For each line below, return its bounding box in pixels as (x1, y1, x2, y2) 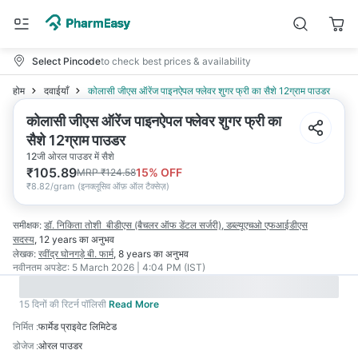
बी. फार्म (87, 248, 113, 260)
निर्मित (13, 320, 34, 332)
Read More (109, 298, 159, 310)
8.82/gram (31, 181, 75, 192)
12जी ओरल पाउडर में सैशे (26, 150, 114, 162)
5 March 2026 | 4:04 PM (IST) (72, 261, 205, 273)
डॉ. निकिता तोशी (44, 219, 101, 231)
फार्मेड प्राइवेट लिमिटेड (38, 320, 117, 332)
